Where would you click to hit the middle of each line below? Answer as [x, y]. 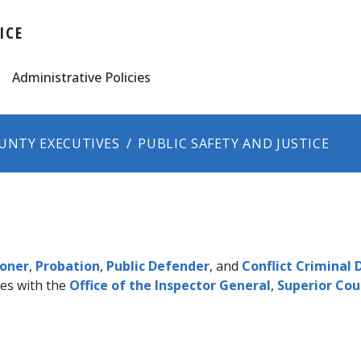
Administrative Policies [82, 77]
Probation [68, 266]
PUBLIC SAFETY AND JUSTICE [234, 143]
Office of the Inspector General [170, 285]
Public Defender [158, 266]
